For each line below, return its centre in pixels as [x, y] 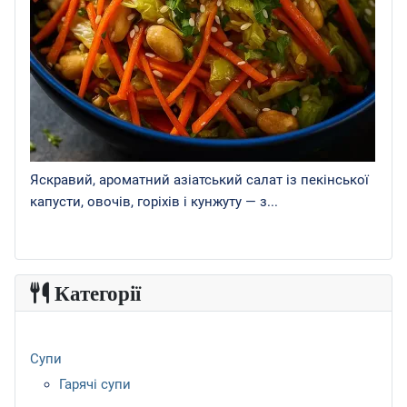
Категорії [95, 293]
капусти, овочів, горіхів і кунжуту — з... [154, 201]
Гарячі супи [95, 384]
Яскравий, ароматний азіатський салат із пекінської [199, 179]
